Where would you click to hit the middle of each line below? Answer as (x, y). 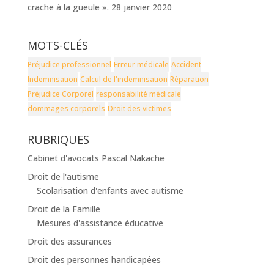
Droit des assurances (69, 241)
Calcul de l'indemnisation (124, 79)
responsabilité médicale (138, 94)
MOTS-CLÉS (57, 45)
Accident (186, 65)
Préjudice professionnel (69, 65)
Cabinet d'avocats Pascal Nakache (96, 158)
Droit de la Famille (64, 209)
